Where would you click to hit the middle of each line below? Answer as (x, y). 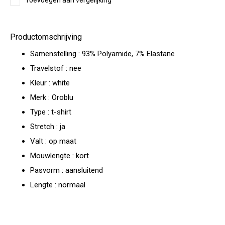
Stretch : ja (48, 127)
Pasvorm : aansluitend (67, 170)
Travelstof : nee (56, 68)
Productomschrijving (46, 37)
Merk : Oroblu (52, 97)
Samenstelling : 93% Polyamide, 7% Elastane (102, 54)
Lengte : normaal (58, 185)
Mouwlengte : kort (60, 156)
